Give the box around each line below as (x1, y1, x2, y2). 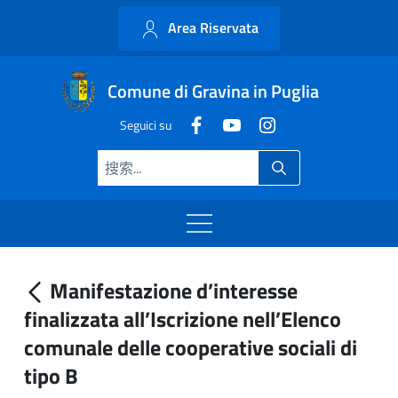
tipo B (24, 360, 78, 392)
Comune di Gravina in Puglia (107, 77, 319, 105)
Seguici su (120, 115, 171, 134)
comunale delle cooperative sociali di (24, 331, 357, 363)
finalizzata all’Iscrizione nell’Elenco (24, 303, 341, 335)
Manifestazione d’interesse (50, 275, 298, 306)
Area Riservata (164, 16, 259, 38)
